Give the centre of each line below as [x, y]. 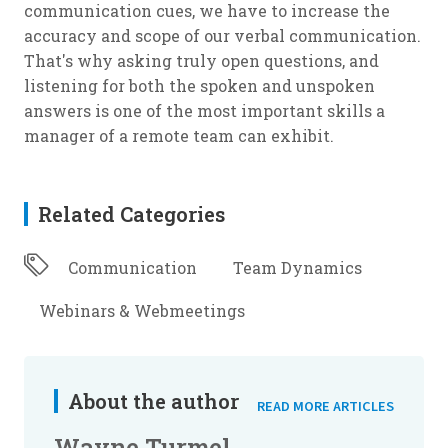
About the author [153, 401]
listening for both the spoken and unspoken [199, 85]
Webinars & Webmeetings [142, 310]
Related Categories [131, 213]
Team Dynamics [297, 267]
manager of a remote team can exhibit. [179, 135]
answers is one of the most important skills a [204, 110]
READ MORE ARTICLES [325, 406]
